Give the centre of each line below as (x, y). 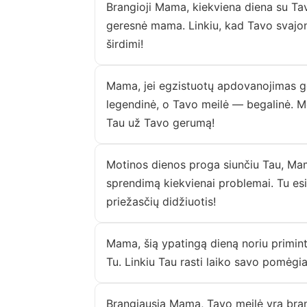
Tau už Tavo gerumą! (160, 122)
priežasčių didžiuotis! (161, 201)
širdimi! (125, 44)
